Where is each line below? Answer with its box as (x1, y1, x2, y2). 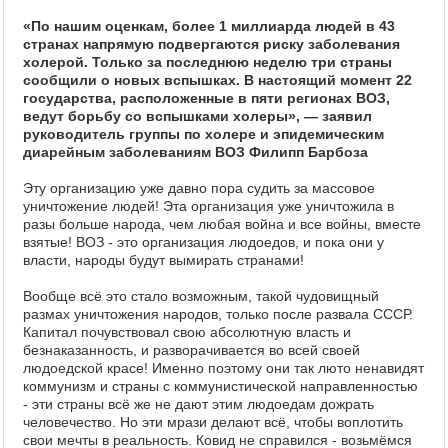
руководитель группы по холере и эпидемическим (23, 126, 384, 142)
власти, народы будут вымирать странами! (23, 252, 304, 268)
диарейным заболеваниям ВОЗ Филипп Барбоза (23, 144, 368, 160)
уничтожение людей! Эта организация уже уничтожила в (23, 198, 394, 214)
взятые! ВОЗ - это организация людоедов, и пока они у (23, 234, 384, 250)
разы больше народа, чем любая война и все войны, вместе (23, 216, 421, 232)
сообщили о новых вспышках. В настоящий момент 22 (23, 72, 412, 88)
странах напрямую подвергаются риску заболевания (23, 36, 400, 52)
